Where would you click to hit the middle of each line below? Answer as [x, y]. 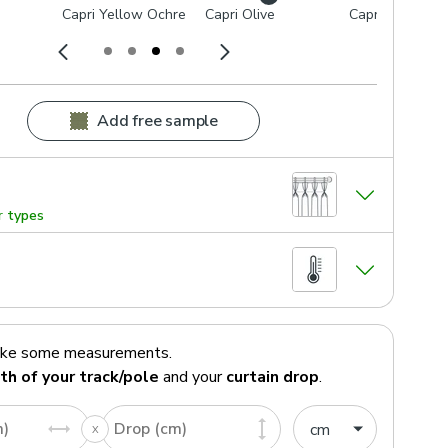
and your [190, 376]
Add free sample [157, 120]
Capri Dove [384, 14]
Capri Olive [240, 14]
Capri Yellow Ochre [123, 14]
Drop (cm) [150, 428]
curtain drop [272, 376]
